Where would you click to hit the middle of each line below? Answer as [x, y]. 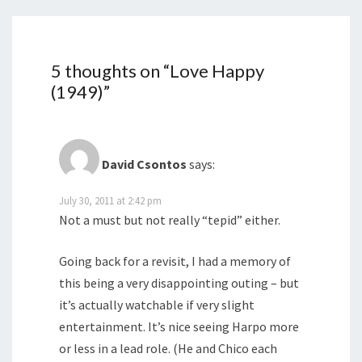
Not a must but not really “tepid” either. [170, 220]
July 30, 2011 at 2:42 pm [110, 201]
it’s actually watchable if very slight [157, 305]
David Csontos [144, 164]
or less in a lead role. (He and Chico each [168, 349]
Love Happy [217, 71]
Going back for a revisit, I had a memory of [175, 261]
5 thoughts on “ [110, 71]
